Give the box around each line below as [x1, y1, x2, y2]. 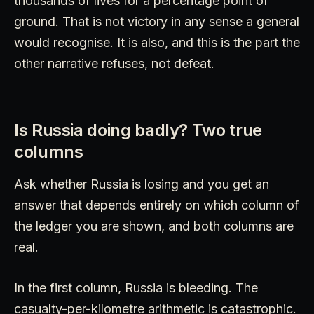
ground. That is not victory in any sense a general [14, 13, 299, 29]
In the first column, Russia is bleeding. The [14, 280, 258, 295]
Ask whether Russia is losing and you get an [14, 176, 269, 191]
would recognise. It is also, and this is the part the [14, 34, 300, 50]
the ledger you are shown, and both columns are [14, 218, 294, 233]
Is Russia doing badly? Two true [14, 119, 262, 140]
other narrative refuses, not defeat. [14, 55, 214, 71]
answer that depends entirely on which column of [14, 197, 299, 212]
